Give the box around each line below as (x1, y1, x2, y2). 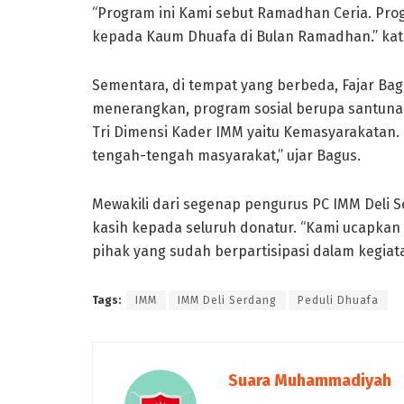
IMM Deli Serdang (178, 293, 277, 307)
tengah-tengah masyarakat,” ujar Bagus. (92, 146, 361, 164)
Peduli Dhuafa (298, 293, 379, 307)
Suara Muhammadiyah (228, 370, 391, 390)
